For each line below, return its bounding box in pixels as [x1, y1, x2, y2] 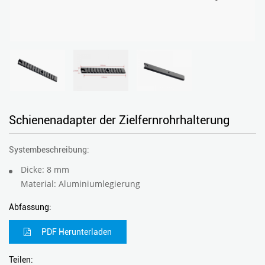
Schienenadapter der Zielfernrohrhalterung [9, 112, 230, 127]
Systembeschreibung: [9, 144, 89, 154]
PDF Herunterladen [40, 227, 112, 237]
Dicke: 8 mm [21, 163, 69, 175]
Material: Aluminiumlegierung [21, 177, 140, 189]
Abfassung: [9, 202, 51, 212]
